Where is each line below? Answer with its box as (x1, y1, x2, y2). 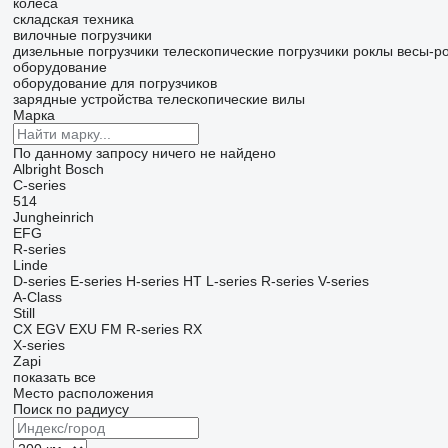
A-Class (12, 289, 62, 306)
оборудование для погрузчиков (12, 75, 217, 92)
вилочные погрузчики (12, 27, 152, 44)
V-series (317, 273, 369, 290)
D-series (12, 273, 66, 290)
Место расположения (12, 385, 154, 402)
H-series (125, 273, 179, 290)
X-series (12, 337, 65, 354)
